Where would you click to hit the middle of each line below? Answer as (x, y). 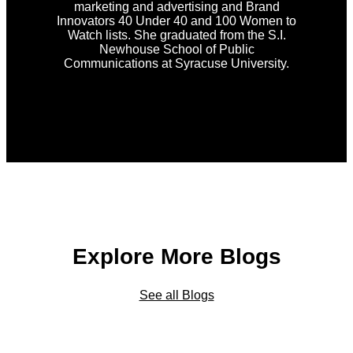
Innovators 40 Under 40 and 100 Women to (176, 21)
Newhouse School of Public (176, 50)
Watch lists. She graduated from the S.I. (176, 35)
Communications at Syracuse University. (176, 64)
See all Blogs (176, 295)
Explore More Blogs (176, 257)
